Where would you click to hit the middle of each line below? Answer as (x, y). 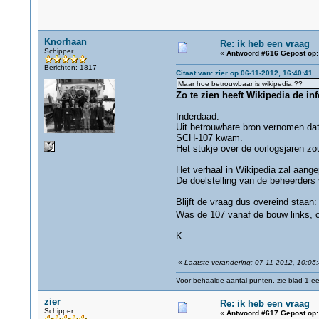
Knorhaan (65, 42)
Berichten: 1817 (70, 67)
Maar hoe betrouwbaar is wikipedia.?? (240, 84)
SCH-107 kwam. (209, 138)
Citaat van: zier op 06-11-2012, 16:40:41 (244, 73)
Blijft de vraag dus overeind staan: (246, 202)
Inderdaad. (197, 116)
